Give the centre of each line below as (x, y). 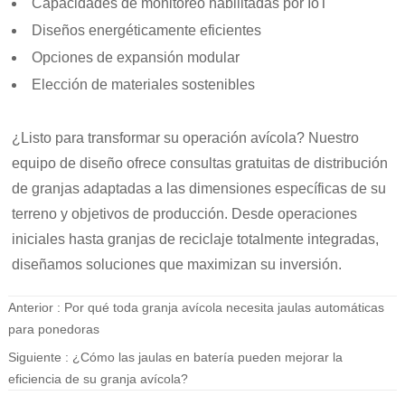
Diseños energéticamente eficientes (147, 31)
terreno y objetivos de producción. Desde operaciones (185, 214)
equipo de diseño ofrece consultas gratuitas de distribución (200, 164)
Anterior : (36, 308)
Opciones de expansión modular (136, 58)
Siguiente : (40, 358)
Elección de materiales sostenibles (144, 85)
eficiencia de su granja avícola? (98, 379)
